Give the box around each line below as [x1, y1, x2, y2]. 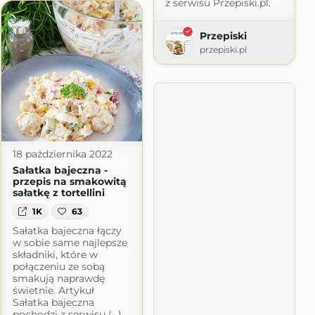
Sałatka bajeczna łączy [12, 224, 122, 238]
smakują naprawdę [12, 272, 105, 285]
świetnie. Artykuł [12, 284, 94, 297]
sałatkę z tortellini [12, 186, 105, 199]
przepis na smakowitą [12, 174, 127, 188]
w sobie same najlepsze [12, 236, 127, 250]
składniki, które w [12, 248, 98, 262]
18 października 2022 [12, 147, 112, 160]
